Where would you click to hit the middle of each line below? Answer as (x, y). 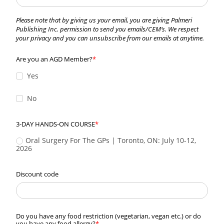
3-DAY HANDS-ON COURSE (55, 124)
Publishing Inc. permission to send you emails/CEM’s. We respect (107, 29)
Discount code (37, 174)
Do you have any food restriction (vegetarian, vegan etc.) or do (108, 216)
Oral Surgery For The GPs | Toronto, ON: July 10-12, (111, 140)
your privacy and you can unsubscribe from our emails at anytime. (110, 38)
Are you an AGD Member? (54, 59)
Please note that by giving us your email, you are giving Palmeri (104, 20)
